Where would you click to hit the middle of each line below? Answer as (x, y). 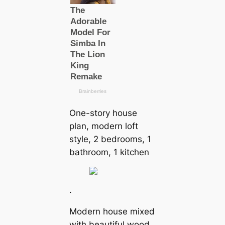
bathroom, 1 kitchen (109, 152)
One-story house (103, 113)
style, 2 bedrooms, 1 (110, 139)
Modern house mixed (112, 212)
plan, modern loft (103, 126)
